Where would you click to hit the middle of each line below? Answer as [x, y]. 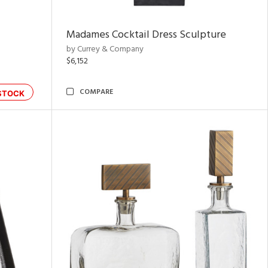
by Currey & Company [105, 49]
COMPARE [96, 92]
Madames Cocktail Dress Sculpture [146, 35]
